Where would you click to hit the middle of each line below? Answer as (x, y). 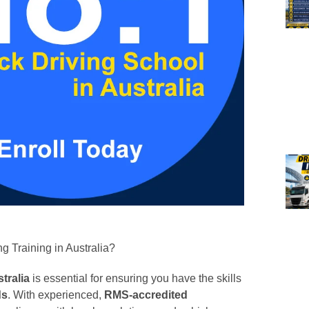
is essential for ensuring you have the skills (136, 278)
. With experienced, (56, 295)
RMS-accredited (146, 295)
